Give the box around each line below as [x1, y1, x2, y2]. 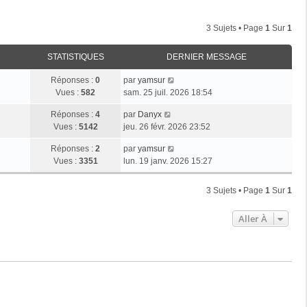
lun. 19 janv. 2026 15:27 [123, 156, 212, 166]
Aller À [238, 212, 267, 225]
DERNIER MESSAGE [166, 51, 247, 62]
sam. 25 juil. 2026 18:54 [123, 87, 212, 97]
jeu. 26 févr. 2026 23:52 [123, 121, 210, 132]
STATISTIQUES [47, 51, 104, 62]
